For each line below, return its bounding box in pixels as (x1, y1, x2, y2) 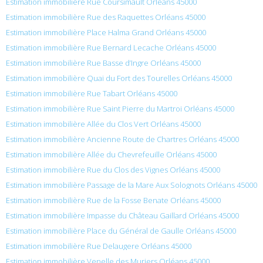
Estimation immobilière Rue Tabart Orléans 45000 (6, 87, 177, 99)
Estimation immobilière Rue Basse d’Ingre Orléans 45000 (6, 57, 201, 68)
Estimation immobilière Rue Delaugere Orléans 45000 (6, 240, 191, 251)
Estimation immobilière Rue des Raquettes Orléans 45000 (6, 11, 205, 22)
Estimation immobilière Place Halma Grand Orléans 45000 (6, 26, 206, 38)
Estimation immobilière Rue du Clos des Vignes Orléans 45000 (6, 164, 220, 175)
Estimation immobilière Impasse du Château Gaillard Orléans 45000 (6, 210, 239, 221)
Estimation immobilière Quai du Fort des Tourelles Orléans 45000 (6, 72, 232, 83)
